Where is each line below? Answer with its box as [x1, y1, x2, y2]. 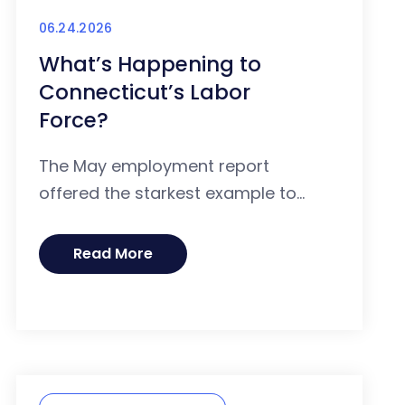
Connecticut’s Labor [38, 78, 250, 108]
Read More [72, 243, 153, 265]
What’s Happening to [38, 50, 261, 80]
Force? [38, 106, 108, 136]
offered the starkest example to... [38, 182, 305, 205]
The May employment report [38, 155, 269, 178]
